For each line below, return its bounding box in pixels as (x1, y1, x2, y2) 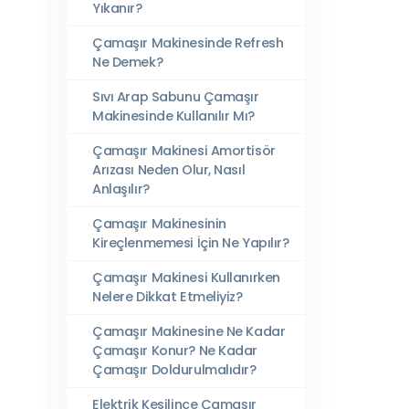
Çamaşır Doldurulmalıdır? (92, 361, 257, 379)
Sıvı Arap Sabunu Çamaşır (92, 88, 259, 106)
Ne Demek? (92, 53, 163, 71)
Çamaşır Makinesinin (92, 215, 226, 233)
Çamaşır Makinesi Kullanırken (92, 268, 280, 287)
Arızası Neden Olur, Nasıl (92, 161, 246, 179)
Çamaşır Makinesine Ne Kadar (92, 322, 286, 341)
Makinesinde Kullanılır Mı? (92, 107, 255, 125)
